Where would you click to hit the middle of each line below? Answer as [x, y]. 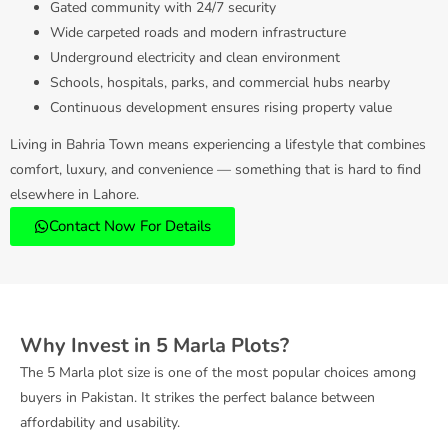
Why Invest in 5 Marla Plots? [154, 345]
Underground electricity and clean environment [195, 57]
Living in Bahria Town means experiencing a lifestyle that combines [218, 144]
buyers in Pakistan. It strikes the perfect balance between [197, 397]
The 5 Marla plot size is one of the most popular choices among [218, 372]
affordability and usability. [100, 422]
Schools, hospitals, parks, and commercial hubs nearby [220, 82]
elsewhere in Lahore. [74, 194]
